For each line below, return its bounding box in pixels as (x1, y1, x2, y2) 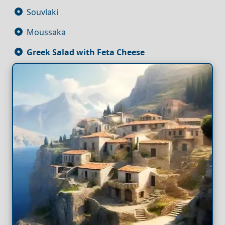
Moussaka (27, 26, 66, 38)
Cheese (117, 46, 145, 58)
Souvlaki (27, 6, 58, 18)
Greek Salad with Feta (27, 46, 115, 58)
